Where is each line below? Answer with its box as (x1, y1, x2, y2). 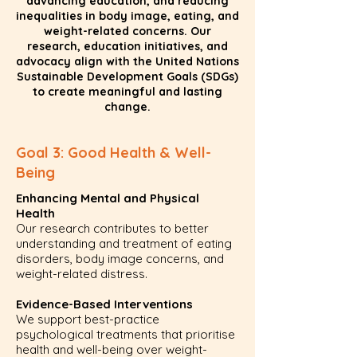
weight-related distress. (16, 266, 147, 281)
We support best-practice (16, 312, 159, 327)
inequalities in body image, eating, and (16, 9, 239, 23)
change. (104, 100, 151, 114)
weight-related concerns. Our (44, 24, 211, 38)
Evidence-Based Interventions (16, 296, 193, 312)
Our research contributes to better (16, 221, 209, 236)
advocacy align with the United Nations (16, 54, 239, 69)
